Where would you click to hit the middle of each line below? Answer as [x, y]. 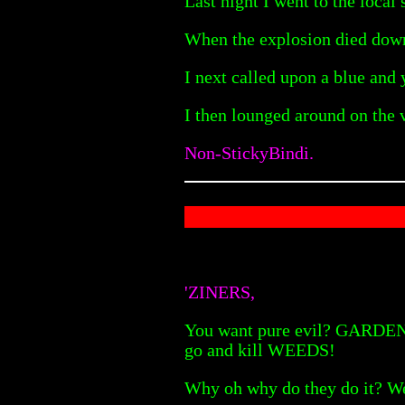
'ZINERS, [220, 292]
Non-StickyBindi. [249, 152]
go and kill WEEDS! [260, 349]
